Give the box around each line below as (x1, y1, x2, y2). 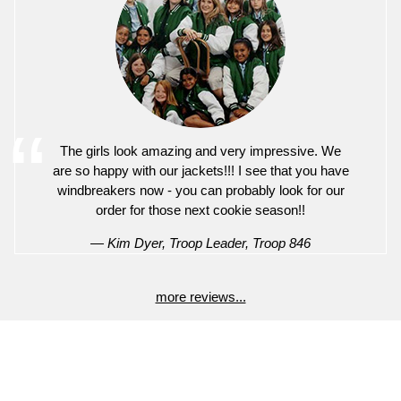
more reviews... (155, 288, 246, 304)
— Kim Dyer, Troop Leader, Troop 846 (90, 235, 311, 251)
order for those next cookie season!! (96, 201, 305, 218)
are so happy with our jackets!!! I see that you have (52, 162, 349, 178)
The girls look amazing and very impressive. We (60, 142, 341, 158)
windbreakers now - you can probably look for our (56, 182, 345, 198)
